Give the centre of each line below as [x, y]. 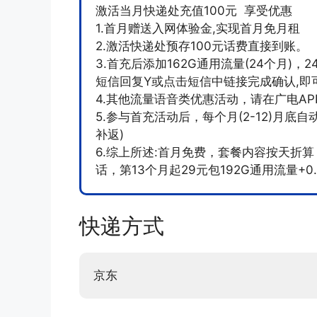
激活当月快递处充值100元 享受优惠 [194, 10]
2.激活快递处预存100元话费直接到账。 [202, 46]
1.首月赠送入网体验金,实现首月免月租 [198, 28]
